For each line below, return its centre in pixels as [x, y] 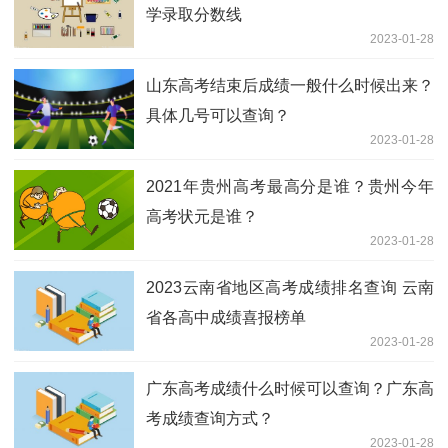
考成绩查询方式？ [210, 418]
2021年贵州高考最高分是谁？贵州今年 [290, 186]
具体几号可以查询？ [218, 115]
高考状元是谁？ [202, 216]
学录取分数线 [194, 14]
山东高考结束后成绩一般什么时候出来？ [290, 85]
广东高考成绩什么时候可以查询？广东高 [290, 388]
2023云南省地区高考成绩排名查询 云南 [290, 287]
